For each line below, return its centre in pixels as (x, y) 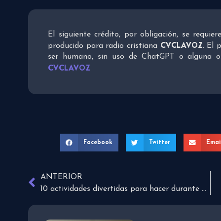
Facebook (98, 143)
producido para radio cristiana (104, 46)
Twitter (159, 143)
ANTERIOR (61, 177)
